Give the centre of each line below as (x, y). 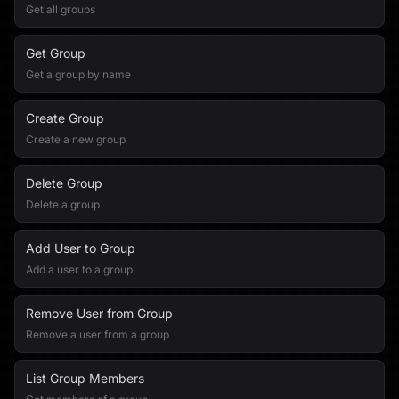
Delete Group (64, 183)
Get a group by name (78, 74)
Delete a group (63, 204)
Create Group (65, 118)
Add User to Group (81, 248)
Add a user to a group (79, 269)
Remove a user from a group (98, 334)
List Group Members (85, 378)
